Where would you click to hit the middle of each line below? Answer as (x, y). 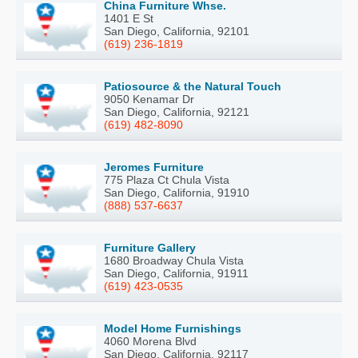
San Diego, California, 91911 (176, 274)
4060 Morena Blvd (150, 342)
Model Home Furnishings (173, 329)
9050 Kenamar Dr (149, 99)
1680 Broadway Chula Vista (174, 261)
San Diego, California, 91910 (177, 193)
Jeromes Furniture (154, 167)
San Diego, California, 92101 (177, 32)
